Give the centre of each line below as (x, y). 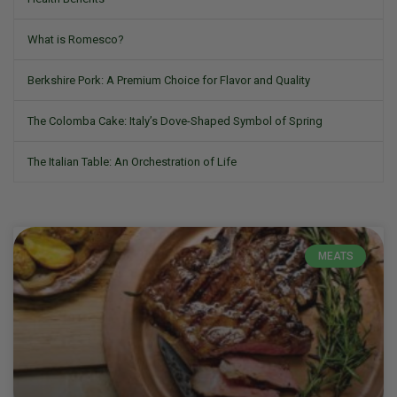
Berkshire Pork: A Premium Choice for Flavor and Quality (169, 80)
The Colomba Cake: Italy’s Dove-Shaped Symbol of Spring (175, 121)
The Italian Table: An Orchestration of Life (132, 162)
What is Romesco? (76, 39)
